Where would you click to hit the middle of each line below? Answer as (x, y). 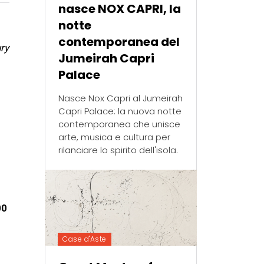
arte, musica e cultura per (115, 137)
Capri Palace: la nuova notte (120, 111)
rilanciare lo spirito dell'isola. (118, 150)
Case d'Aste (85, 239)
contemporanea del (119, 42)
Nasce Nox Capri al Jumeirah (121, 98)
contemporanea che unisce (120, 124)
